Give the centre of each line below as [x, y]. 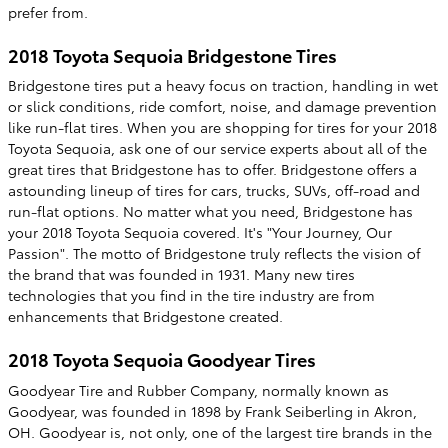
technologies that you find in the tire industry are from [191, 295]
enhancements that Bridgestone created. [145, 316]
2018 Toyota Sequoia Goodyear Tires [162, 358]
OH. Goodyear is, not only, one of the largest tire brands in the [220, 431]
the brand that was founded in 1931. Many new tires [181, 274]
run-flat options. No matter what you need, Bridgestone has [210, 211]
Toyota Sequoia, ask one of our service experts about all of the [217, 148]
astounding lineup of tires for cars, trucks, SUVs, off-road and [214, 190]
